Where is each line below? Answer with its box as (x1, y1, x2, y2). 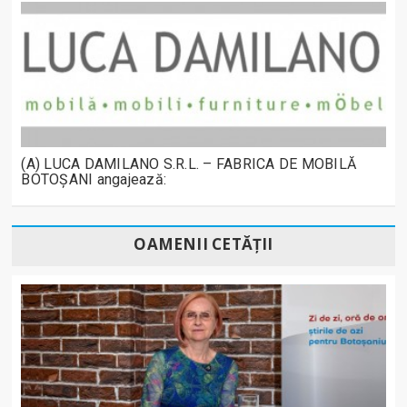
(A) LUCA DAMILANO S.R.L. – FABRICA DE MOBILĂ (21, 155, 356, 174)
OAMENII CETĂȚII (134, 233, 273, 255)
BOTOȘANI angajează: (21, 171, 166, 189)
